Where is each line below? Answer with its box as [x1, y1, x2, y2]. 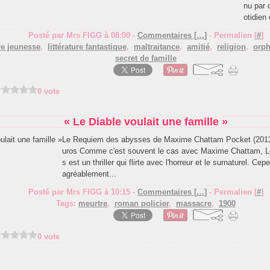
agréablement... [62, 169, 116, 178]
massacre [176, 199, 212, 208]
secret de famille [115, 54, 177, 63]
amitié [187, 42, 210, 51]
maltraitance [134, 42, 180, 51]
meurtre [78, 199, 107, 208]
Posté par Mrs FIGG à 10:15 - [28, 187, 137, 196]
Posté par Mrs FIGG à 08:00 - [28, 31, 137, 40]
